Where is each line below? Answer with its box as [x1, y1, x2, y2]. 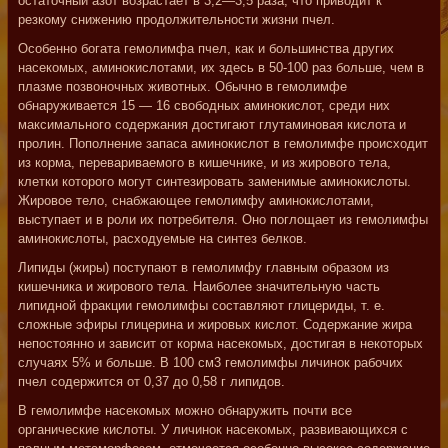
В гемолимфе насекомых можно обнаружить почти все [18, 403, 352, 418]
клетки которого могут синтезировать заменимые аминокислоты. [18, 174, 411, 189]
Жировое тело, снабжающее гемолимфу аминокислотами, [18, 193, 374, 208]
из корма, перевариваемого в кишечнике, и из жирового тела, [18, 155, 391, 170]
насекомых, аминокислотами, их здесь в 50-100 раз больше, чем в [18, 60, 424, 75]
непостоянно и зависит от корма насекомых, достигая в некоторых [18, 336, 423, 351]
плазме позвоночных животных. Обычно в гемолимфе [18, 79, 347, 94]
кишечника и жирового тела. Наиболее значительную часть [18, 279, 380, 294]
